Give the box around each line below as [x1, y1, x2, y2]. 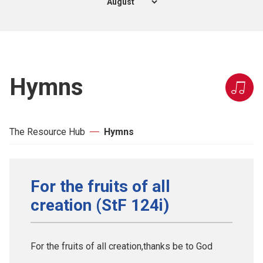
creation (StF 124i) [31, 195, 169, 215]
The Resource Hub [9, 126, 85, 137]
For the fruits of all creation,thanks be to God [31, 240, 213, 252]
